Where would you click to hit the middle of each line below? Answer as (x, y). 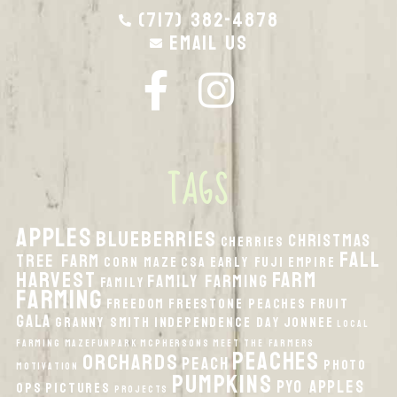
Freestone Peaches (237, 304)
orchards (130, 362)
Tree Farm (58, 261)
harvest (56, 280)
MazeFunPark (101, 343)
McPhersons (175, 343)
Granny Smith (103, 322)
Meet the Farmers (264, 343)
